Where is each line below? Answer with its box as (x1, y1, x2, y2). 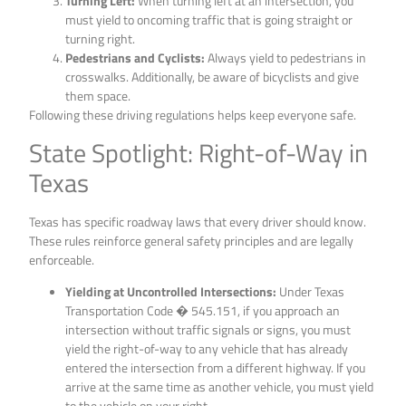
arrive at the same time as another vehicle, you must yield (65, 377, 374, 397)
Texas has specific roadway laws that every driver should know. (29, 211, 367, 231)
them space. (65, 86, 131, 106)
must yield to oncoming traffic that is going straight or (65, 10, 353, 30)
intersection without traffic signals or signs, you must (65, 320, 352, 340)
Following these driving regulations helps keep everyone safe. (29, 105, 357, 125)
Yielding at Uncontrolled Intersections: (65, 282, 277, 302)
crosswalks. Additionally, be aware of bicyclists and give (65, 67, 360, 87)
